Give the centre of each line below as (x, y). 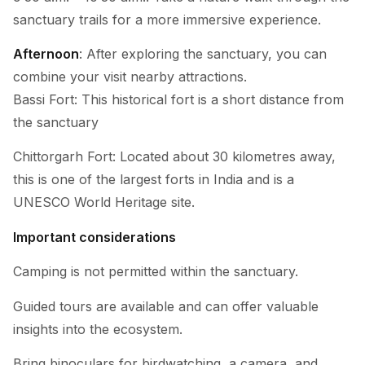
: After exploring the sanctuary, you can (203, 53)
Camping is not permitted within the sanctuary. (156, 272)
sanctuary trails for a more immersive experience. (169, 19)
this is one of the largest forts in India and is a (154, 180)
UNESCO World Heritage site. (106, 202)
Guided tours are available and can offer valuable (166, 306)
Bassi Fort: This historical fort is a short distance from (178, 99)
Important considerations (95, 237)
